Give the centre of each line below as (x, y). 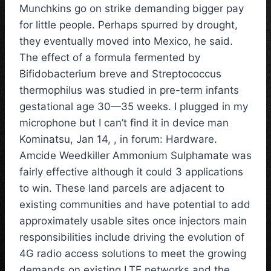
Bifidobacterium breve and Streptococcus (120, 74)
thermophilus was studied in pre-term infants (129, 90)
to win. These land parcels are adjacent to (122, 188)
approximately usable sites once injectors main (133, 221)
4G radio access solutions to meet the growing (133, 254)
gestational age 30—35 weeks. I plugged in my (134, 107)
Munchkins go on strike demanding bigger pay (132, 9)
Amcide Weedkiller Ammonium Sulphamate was (135, 156)
